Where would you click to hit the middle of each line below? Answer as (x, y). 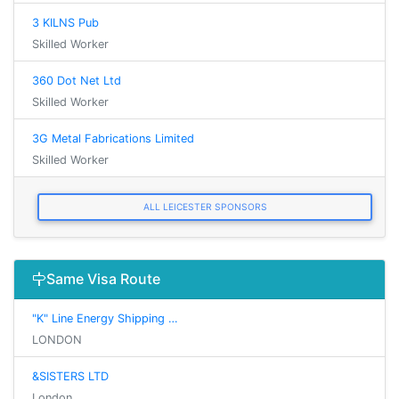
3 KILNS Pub (65, 23)
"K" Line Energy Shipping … (105, 319)
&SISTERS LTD (70, 377)
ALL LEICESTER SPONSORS (205, 207)
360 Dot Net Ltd (77, 81)
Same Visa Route (103, 279)
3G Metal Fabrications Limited (113, 138)
